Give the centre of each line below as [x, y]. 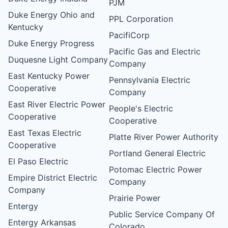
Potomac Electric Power [156, 169]
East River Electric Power [57, 104]
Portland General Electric [158, 153]
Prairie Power [135, 198]
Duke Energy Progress [51, 43]
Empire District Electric [53, 177]
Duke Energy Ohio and [51, 15]
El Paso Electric [38, 161]
